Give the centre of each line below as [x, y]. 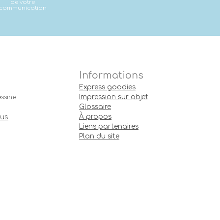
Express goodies [108, 87]
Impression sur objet [114, 97]
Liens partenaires [109, 126]
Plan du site [99, 136]
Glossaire [95, 107]
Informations [111, 75]
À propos [96, 116]
